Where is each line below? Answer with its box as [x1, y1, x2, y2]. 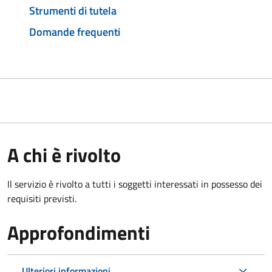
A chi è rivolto [7, 140, 121, 170]
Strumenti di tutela [29, 2, 117, 19]
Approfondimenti [7, 218, 150, 248]
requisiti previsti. [7, 191, 76, 206]
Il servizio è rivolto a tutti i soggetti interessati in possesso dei [7, 177, 262, 192]
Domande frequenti [29, 24, 120, 41]
